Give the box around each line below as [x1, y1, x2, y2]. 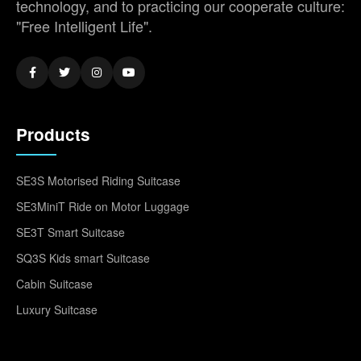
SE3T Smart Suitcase [16, 224, 125, 240]
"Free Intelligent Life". [16, 15, 152, 36]
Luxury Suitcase [16, 301, 98, 317]
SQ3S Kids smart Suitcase [16, 250, 150, 266]
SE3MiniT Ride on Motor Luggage [16, 198, 189, 214]
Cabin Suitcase [16, 276, 93, 292]
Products [16, 122, 90, 146]
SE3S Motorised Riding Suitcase [16, 172, 180, 189]
